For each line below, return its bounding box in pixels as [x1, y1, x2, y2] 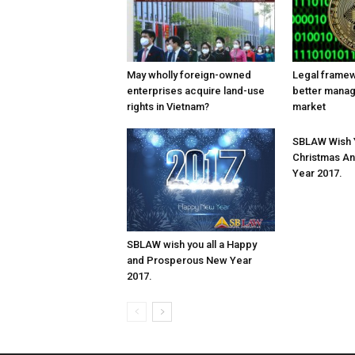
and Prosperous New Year [127, 254, 252, 267]
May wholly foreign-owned [127, 68, 251, 81]
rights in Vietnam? [127, 100, 209, 113]
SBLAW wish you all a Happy [127, 239, 257, 251]
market [292, 100, 326, 113]
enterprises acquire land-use [127, 84, 265, 97]
